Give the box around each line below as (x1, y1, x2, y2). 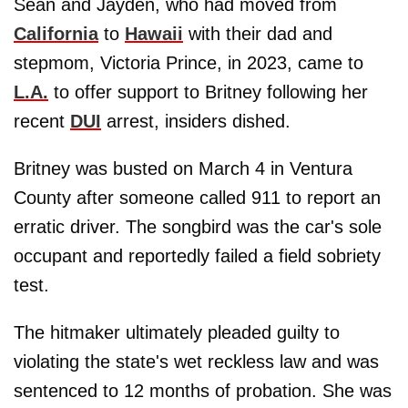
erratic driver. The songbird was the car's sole (14, 217, 382, 238)
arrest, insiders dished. (101, 111, 291, 132)
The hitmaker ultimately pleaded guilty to (14, 322, 340, 343)
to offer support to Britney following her (48, 82, 368, 103)
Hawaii (125, 24, 183, 45)
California (14, 24, 98, 45)
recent (14, 111, 70, 132)
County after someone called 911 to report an (14, 188, 381, 209)
